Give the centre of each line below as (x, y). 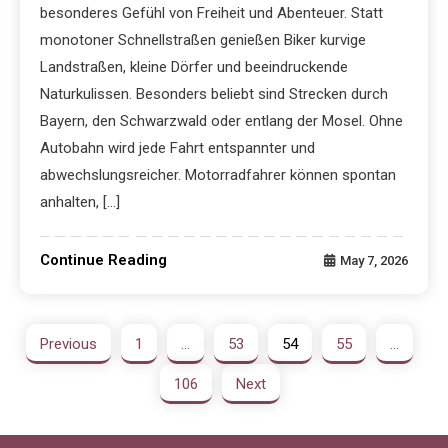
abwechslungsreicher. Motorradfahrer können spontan (218, 175)
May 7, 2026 (373, 261)
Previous (69, 344)
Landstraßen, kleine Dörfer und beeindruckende (194, 67)
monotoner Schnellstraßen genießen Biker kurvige (203, 40)
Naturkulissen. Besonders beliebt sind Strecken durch (214, 94)
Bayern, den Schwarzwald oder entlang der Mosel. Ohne (222, 121)
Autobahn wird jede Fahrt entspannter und (178, 148)
